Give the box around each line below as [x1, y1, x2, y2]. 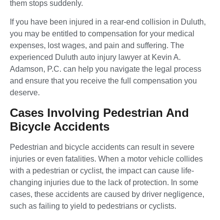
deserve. [10, 88, 40, 97]
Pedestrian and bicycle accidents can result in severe [10, 142, 194, 151]
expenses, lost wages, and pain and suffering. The [10, 41, 184, 50]
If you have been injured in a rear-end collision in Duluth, [10, 18, 206, 27]
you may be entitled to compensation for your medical [10, 29, 194, 38]
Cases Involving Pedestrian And [10, 106, 189, 119]
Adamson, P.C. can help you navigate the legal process [10, 65, 201, 74]
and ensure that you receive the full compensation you [10, 77, 197, 85]
